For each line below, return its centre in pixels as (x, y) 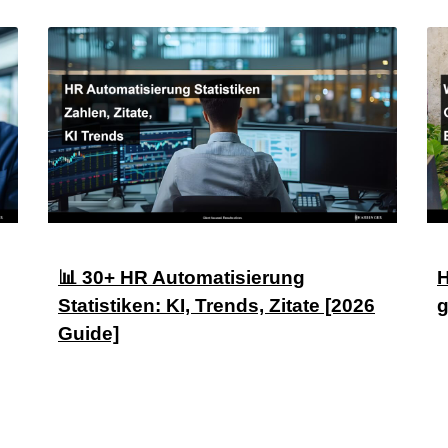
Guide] (88, 333)
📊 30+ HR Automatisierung (181, 277)
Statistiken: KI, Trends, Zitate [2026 (216, 305)
